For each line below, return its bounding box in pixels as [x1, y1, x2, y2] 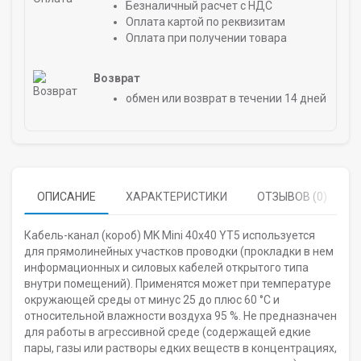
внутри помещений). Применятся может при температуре [24, 277, 331, 290]
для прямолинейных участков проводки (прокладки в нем [24, 245, 334, 258]
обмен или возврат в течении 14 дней [126, 92, 326, 105]
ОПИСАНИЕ [37, 190, 96, 203]
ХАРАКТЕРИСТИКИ [126, 190, 227, 203]
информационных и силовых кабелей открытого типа [24, 261, 309, 274]
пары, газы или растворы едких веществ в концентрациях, [24, 342, 337, 355]
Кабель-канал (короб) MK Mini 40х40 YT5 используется [24, 229, 315, 242]
